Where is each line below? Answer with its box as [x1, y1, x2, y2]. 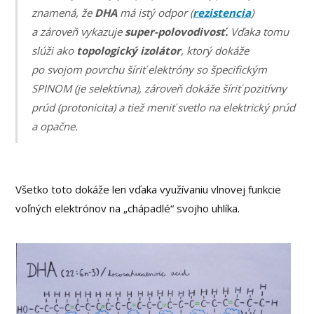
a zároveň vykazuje [32, 25, 123, 39]
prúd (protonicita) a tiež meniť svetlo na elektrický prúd [32, 100, 296, 115]
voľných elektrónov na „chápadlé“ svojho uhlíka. [15, 200, 240, 215]
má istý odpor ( [120, 6, 193, 20]
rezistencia [193, 6, 252, 20]
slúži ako [32, 43, 77, 58]
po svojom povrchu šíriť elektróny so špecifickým [32, 62, 268, 77]
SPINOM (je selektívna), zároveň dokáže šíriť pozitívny [32, 81, 287, 96]
